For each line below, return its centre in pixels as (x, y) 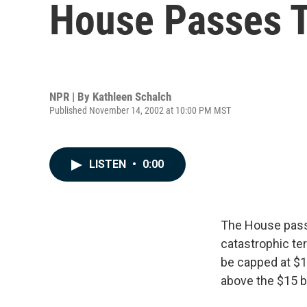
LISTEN (109, 164)
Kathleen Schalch (132, 96)
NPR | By (71, 96)
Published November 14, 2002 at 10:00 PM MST (140, 110)
